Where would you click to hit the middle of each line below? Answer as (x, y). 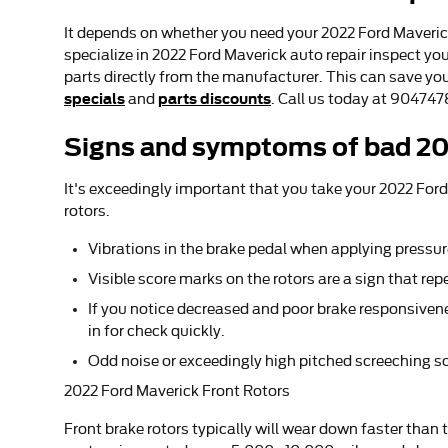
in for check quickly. (156, 330)
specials (94, 98)
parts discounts (214, 98)
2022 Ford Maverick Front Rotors (177, 390)
